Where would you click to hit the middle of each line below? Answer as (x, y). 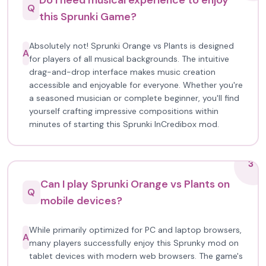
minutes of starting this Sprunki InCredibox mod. (124, 124)
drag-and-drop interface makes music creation (122, 72)
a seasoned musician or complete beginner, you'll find (134, 98)
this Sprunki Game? (88, 17)
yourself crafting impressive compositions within (124, 111)
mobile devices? (81, 201)
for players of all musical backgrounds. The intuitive (129, 59)
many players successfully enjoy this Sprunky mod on (134, 243)
